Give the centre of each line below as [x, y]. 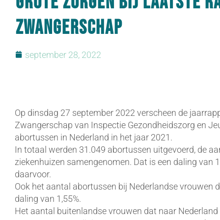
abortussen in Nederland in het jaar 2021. [94, 137]
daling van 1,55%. [48, 199]
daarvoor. [33, 174]
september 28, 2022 [63, 55]
